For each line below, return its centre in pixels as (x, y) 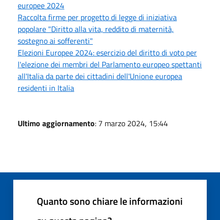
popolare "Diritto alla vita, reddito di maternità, (96, 29)
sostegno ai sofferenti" (55, 41)
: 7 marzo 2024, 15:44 (131, 123)
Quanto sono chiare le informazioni (110, 201)
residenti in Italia (46, 88)
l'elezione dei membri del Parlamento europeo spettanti (110, 64)
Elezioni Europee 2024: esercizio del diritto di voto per (107, 52)
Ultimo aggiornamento (56, 123)
